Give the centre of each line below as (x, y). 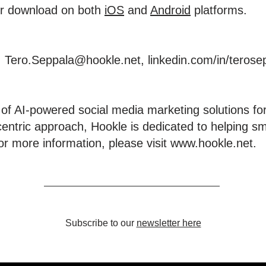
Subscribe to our (101, 223)
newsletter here (169, 223)
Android (170, 10)
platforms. (219, 10)
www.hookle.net (212, 143)
